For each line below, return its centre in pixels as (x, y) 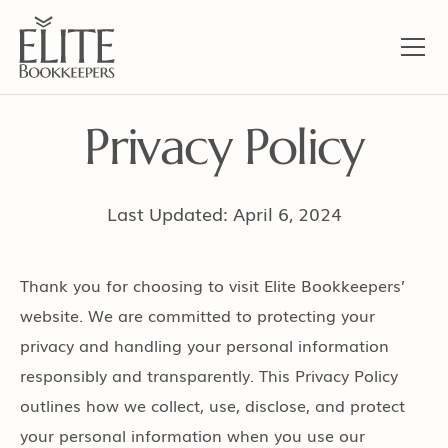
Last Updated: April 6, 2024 (224, 213)
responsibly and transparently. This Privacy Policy (209, 375)
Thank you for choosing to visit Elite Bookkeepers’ (212, 285)
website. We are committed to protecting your (197, 315)
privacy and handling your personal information (204, 345)
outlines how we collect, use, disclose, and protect (212, 405)
